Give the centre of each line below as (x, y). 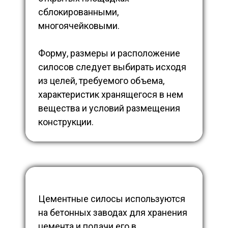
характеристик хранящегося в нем (111, 95)
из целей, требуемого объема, (101, 81)
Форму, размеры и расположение (109, 53)
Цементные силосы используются (112, 199)
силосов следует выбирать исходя (112, 67)
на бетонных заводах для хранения (113, 213)
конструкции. (66, 122)
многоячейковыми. (79, 26)
